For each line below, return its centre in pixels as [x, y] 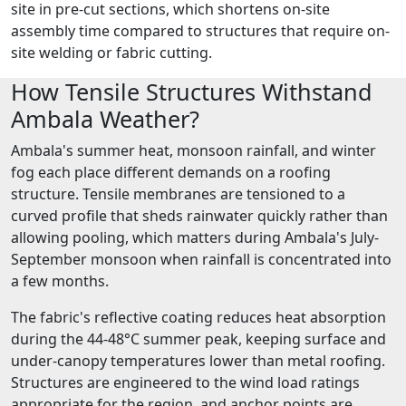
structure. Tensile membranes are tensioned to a [178, 194]
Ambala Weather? [105, 119]
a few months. [60, 281]
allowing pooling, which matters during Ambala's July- [195, 238]
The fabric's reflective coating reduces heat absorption [198, 318]
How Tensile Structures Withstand [192, 92]
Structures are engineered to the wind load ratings [185, 383]
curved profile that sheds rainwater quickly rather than [199, 216]
